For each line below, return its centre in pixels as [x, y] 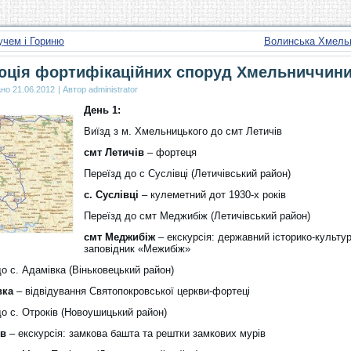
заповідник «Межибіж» [137, 249]
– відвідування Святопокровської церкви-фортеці [132, 291]
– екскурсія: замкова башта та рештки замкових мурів [136, 333]
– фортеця [170, 152]
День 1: [102, 110]
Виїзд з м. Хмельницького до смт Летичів [183, 131]
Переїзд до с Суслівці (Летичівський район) [187, 174]
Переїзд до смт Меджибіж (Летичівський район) [197, 216]
